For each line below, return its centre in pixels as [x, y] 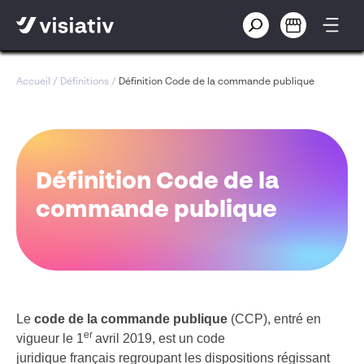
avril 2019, [127, 338]
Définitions [84, 82]
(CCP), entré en [274, 319]
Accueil [33, 82]
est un [178, 338]
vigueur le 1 [50, 338]
